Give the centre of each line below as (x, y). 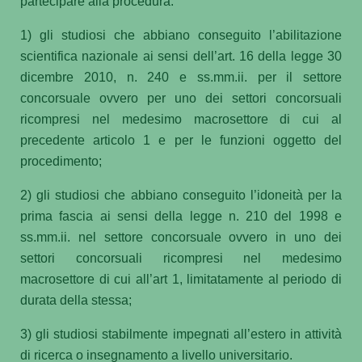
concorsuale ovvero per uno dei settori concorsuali (181, 98)
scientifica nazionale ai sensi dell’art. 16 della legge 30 (181, 56)
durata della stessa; (76, 300)
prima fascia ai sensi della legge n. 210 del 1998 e (181, 216)
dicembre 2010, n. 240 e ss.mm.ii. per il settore (181, 77)
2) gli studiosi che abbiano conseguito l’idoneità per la (181, 195)
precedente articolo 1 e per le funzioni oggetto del (181, 140)
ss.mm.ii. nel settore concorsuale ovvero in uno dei (181, 237)
